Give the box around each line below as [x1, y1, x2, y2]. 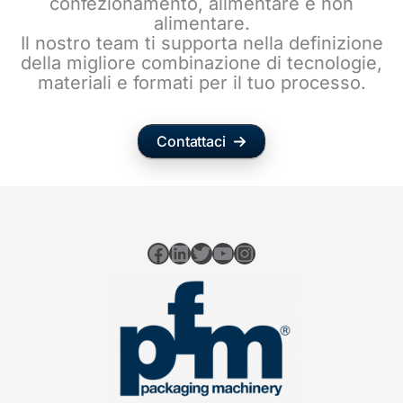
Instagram [233, 238, 334, 265]
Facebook [147, 238, 246, 265]
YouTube [211, 238, 300, 265]
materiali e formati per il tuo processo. [37, 72, 366, 94]
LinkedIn [168, 238, 254, 265]
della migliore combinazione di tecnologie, [21, 52, 382, 75]
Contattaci [157, 132, 226, 151]
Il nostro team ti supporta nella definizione [20, 32, 383, 55]
